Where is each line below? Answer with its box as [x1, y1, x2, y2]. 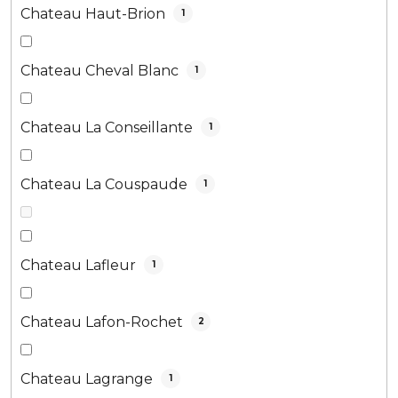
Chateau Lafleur [20, 256, 139, 274]
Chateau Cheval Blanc [20, 61, 182, 79]
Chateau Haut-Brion [20, 4, 169, 22]
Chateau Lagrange [20, 370, 156, 387]
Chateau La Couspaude [20, 175, 191, 193]
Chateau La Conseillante [20, 118, 196, 136]
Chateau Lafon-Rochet [20, 313, 187, 330]
